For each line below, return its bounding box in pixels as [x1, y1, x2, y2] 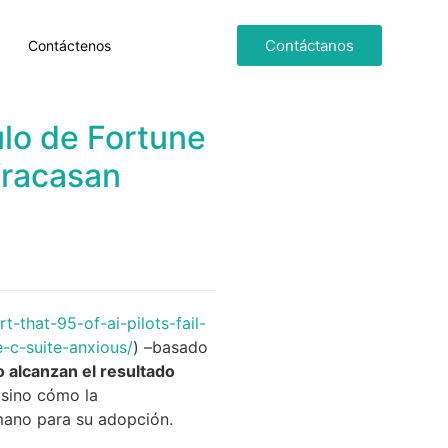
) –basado [133, 336, 208, 357]
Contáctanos [264, 35, 354, 55]
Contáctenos [27, 36, 111, 54]
